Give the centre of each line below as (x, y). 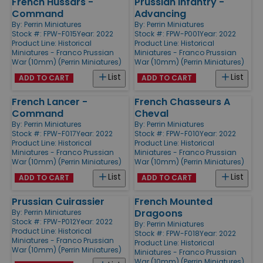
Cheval (151, 113)
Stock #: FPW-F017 (44, 133)
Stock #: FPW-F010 (167, 133)
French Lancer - (50, 102)
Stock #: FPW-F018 (167, 233)
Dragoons (159, 213)
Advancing (160, 14)
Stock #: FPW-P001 (167, 33)
